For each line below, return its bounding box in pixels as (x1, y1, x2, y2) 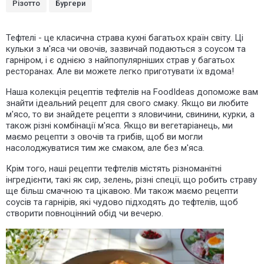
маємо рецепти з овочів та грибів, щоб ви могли (6, 131, 203, 142)
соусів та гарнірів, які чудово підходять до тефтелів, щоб (6, 197, 238, 207)
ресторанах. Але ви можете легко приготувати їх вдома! (6, 66, 234, 77)
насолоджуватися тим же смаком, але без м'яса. (6, 143, 204, 153)
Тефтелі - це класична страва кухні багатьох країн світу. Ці (6, 32, 243, 43)
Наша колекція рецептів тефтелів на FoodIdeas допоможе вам (6, 87, 258, 97)
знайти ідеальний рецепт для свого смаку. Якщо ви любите (6, 98, 249, 108)
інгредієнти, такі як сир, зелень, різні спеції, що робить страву (6, 174, 257, 185)
